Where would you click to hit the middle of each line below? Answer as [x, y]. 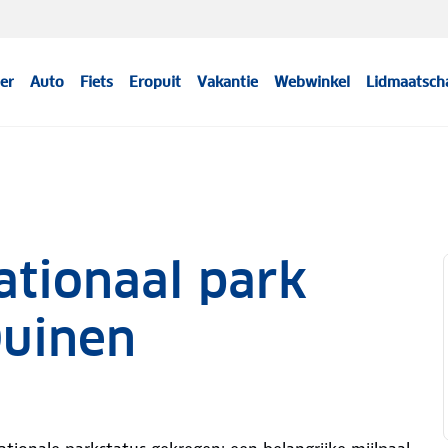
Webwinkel [312, 82]
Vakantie [228, 82]
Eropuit [155, 82]
